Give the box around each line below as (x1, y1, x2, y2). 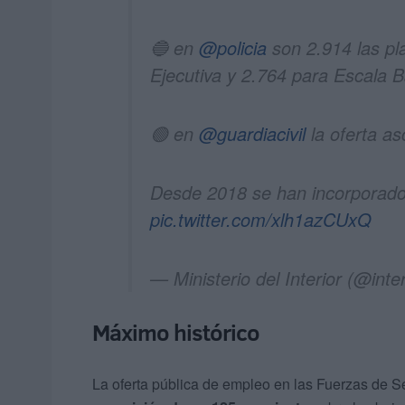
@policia (199, 34, 267, 61)
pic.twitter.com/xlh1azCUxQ (150, 206, 372, 233)
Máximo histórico (92, 316, 259, 349)
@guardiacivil (199, 120, 306, 147)
